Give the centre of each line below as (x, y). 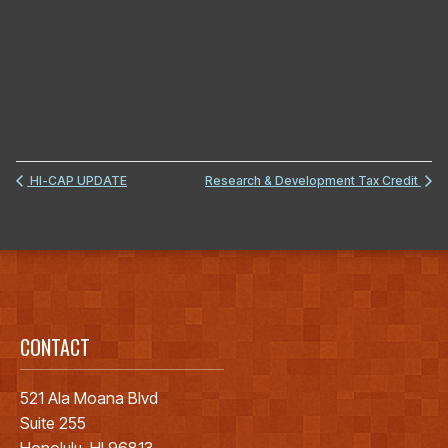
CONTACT (55, 346)
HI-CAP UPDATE (77, 180)
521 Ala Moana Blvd (89, 397)
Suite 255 (53, 422)
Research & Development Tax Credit (313, 180)
